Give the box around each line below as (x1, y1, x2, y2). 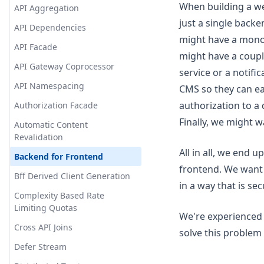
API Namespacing (14, 80, 84, 91)
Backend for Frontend (14, 151, 103, 162)
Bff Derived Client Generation (14, 170, 130, 181)
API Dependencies (14, 22, 86, 33)
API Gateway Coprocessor (14, 61, 114, 72)
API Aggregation (14, 2, 79, 14)
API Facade (14, 41, 57, 52)
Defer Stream (14, 241, 67, 252)
